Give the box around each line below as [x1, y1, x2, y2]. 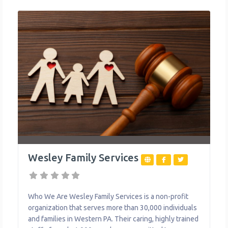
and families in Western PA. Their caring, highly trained [28, 214, 198, 223]
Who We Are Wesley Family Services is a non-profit [28, 192, 189, 201]
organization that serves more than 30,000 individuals [28, 203, 197, 212]
